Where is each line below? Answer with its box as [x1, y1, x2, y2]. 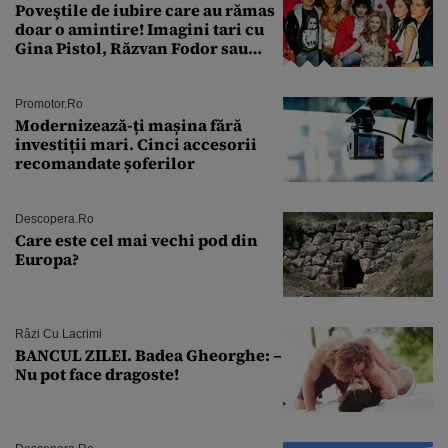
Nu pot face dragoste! [15, 363, 179, 386]
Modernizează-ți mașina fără [15, 114, 242, 137]
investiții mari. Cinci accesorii [15, 133, 257, 156]
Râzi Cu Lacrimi [15, 327, 102, 342]
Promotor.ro [15, 97, 83, 112]
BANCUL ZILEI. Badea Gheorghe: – [15, 344, 282, 367]
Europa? [15, 248, 79, 271]
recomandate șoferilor [15, 152, 195, 175]
